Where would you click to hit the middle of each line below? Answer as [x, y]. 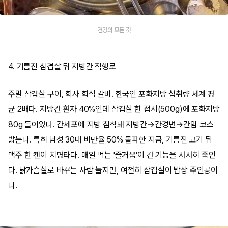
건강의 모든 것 [114, 30]
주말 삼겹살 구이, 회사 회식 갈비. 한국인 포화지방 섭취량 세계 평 [111, 94]
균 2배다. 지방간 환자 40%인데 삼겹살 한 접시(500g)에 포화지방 [114, 109]
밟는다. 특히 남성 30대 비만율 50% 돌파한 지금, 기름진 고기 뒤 [110, 140]
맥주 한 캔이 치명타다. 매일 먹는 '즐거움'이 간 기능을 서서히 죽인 [112, 155]
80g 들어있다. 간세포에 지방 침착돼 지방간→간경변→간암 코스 [111, 124]
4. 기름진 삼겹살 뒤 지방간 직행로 [62, 66]
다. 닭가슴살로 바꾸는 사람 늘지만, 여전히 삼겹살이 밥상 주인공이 [113, 170]
